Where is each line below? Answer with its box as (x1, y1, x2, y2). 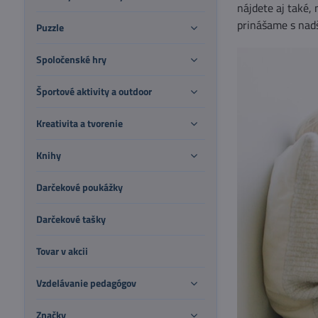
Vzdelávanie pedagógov (35, 275, 136, 290)
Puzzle (35, 20, 64, 35)
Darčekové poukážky (35, 180, 123, 194)
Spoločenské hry (35, 52, 106, 67)
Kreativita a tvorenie (35, 116, 123, 131)
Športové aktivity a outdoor (35, 84, 152, 99)
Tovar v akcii (35, 243, 88, 258)
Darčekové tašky (35, 212, 106, 226)
